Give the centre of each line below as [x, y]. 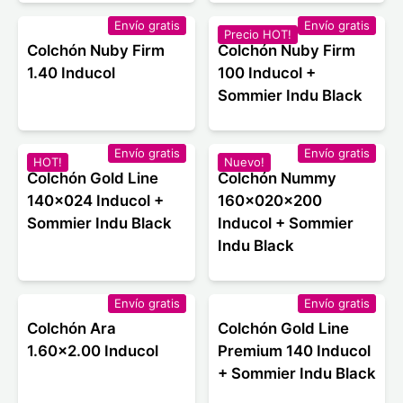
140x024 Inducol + [95, 201]
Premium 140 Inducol [294, 351]
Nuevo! [244, 162]
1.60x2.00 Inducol [93, 351]
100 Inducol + [266, 73]
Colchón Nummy [277, 179]
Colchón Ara [72, 329]
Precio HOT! [257, 35]
